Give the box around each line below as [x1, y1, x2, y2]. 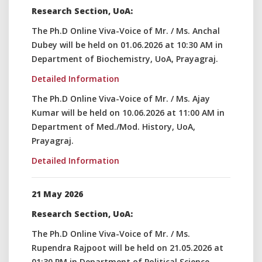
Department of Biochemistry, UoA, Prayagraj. [32, 53, 218, 64]
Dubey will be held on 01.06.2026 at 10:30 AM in [32, 39, 223, 50]
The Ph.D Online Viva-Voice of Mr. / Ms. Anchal [32, 25, 220, 36]
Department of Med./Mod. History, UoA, [32, 121, 195, 132]
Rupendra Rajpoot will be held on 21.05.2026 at [32, 242, 223, 253]
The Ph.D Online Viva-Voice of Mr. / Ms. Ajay [32, 93, 210, 104]
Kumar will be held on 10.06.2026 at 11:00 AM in [32, 107, 225, 118]
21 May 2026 [32, 188, 83, 199]
